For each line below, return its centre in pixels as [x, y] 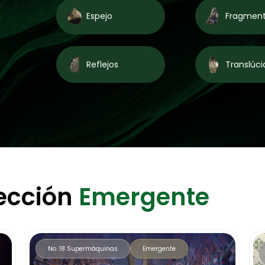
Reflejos [102, 64]
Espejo [99, 16]
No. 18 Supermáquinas [83, 249]
